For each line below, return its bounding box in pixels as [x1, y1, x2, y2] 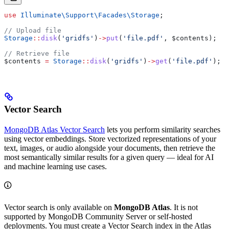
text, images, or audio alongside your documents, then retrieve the [4, 144, 215, 153]
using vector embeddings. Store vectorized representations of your [4, 134, 216, 144]
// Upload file [4, 26, 61, 34]
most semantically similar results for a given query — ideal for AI [4, 153, 214, 162]
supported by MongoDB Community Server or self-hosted [4, 212, 192, 221]
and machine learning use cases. [4, 162, 107, 171]
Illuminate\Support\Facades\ [16, 11, 131, 19]
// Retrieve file [4, 49, 70, 57]
